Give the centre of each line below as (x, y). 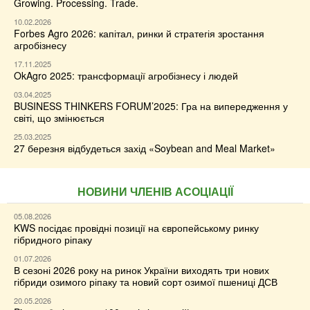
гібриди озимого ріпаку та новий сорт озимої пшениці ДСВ (146, 282)
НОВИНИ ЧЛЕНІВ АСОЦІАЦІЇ (155, 191)
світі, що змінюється (59, 118)
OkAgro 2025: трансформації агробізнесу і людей (126, 75)
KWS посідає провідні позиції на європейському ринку (136, 228)
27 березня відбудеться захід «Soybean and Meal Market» (145, 148)
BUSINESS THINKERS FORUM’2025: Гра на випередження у (151, 106)
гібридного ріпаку (53, 239)
